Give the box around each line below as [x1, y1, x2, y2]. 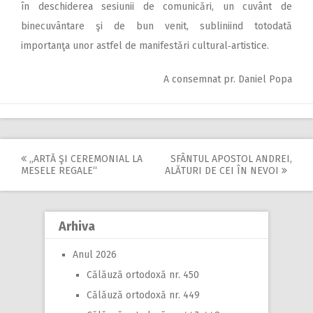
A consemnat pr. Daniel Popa [163, 73, 292, 86]
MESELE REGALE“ [21, 165, 97, 177]
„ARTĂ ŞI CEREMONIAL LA [27, 153, 143, 166]
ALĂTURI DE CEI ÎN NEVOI [165, 165, 282, 177]
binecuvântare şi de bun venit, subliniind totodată [21, 20, 292, 33]
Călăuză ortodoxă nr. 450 [87, 269, 199, 282]
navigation [21, 186, 124, 212]
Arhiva [59, 219, 95, 235]
